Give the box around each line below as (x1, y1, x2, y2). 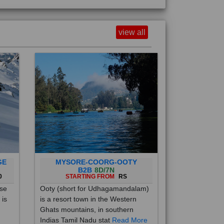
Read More (111, 205, 147, 213)
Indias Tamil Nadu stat (39, 205, 112, 213)
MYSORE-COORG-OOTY (55, 147, 137, 155)
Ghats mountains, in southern (39, 194, 133, 202)
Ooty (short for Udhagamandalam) (39, 173, 149, 181)
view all (118, 17, 145, 25)
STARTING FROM (65, 162, 116, 169)
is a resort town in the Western (39, 184, 136, 192)
